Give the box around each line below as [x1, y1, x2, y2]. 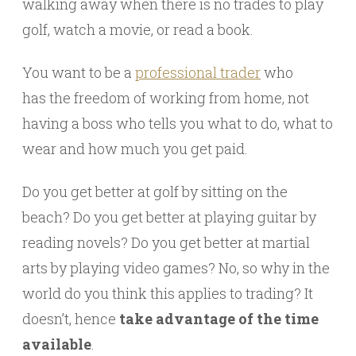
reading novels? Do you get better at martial [22, 233, 310, 253]
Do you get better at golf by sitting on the [22, 182, 288, 202]
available [22, 335, 91, 354]
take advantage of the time [119, 309, 319, 329]
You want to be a [22, 63, 135, 83]
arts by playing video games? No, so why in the [22, 258, 330, 278]
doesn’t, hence [22, 309, 119, 329]
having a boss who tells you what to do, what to [22, 114, 333, 133]
